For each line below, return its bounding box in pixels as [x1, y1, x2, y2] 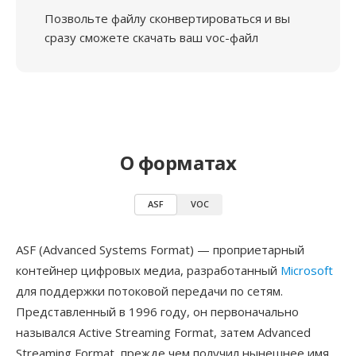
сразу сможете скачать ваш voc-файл [44, 29, 258, 45]
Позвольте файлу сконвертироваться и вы [44, 10, 290, 26]
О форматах [119, 149, 237, 176]
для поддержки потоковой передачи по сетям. [16, 283, 283, 299]
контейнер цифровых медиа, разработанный [16, 262, 281, 278]
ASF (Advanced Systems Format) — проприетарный [16, 242, 304, 257]
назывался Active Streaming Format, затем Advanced [16, 324, 311, 340]
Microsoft [281, 262, 333, 278]
